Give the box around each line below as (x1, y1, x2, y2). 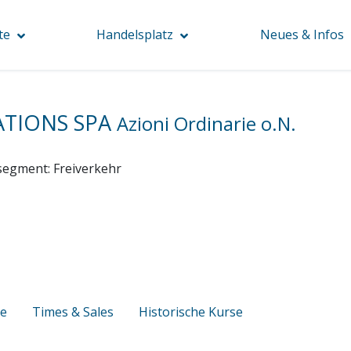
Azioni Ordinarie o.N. (117, 111, 296, 136)
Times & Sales (32, 302, 114, 320)
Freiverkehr (53, 159, 121, 177)
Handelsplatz (96, 26, 174, 43)
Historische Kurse (139, 302, 243, 320)
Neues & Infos (260, 26, 345, 43)
